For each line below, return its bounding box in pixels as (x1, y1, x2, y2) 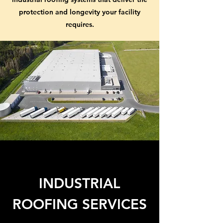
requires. (65, 20, 94, 29)
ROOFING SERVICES (12, 196, 147, 213)
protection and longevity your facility (19, 7, 140, 16)
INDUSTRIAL (39, 175, 120, 192)
